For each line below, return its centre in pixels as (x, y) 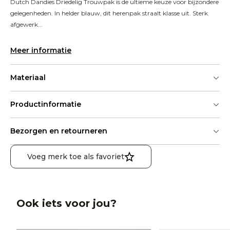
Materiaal (28, 78)
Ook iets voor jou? (66, 203)
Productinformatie (46, 104)
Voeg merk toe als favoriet (76, 157)
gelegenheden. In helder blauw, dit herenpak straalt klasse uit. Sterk (109, 13)
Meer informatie (41, 50)
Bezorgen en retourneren (59, 131)
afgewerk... (26, 24)
